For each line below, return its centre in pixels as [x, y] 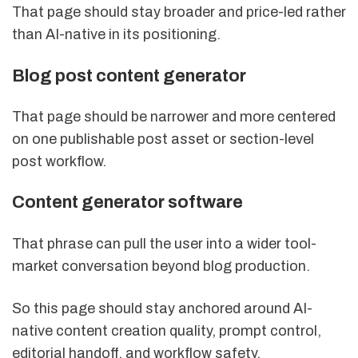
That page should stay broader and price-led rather [179, 12]
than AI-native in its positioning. [116, 35]
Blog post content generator [129, 76]
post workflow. [59, 161]
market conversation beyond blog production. [161, 266]
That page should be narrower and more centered [174, 116]
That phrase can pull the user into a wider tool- [164, 243]
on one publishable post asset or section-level [163, 139]
